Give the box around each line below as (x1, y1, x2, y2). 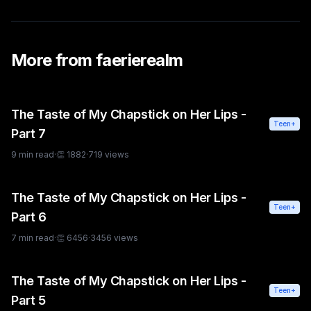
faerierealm (96, 49, 183, 70)
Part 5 (11, 292, 46, 308)
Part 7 (11, 126, 46, 141)
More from (11, 49, 96, 70)
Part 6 (11, 209, 47, 224)
